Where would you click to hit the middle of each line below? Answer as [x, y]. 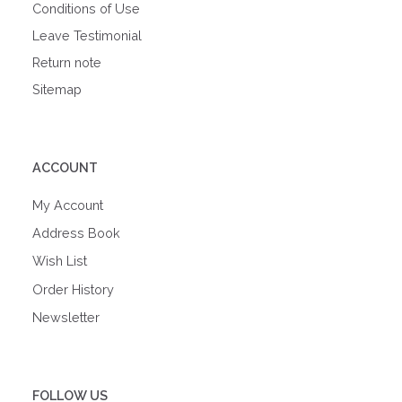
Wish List [60, 261]
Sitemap [57, 89]
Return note [67, 62]
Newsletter [66, 318]
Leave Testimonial [87, 35]
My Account [68, 205]
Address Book [76, 233]
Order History [73, 289]
